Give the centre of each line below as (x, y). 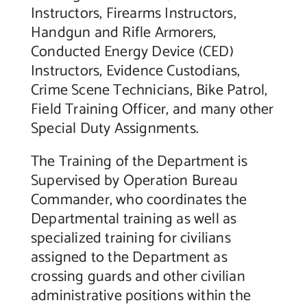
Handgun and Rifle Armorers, (123, 33)
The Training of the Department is (139, 162)
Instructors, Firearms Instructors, (133, 14)
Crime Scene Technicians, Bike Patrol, (149, 91)
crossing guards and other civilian (138, 277)
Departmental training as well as (134, 220)
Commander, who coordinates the (138, 200)
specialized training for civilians (131, 239)
